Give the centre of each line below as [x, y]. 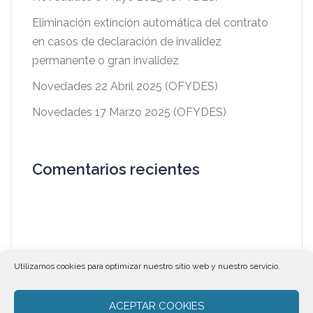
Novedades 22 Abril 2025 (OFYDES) [125, 86]
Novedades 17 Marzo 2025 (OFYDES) [129, 112]
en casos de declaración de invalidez [127, 42]
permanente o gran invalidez [105, 60]
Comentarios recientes [116, 169]
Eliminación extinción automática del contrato [150, 23]
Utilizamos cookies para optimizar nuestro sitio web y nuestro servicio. [147, 266]
